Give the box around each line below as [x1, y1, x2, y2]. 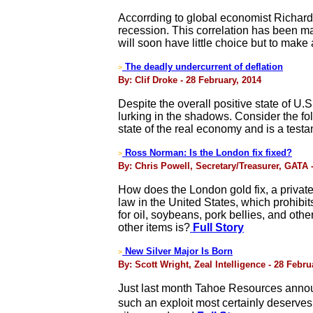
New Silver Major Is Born [125, 246, 233, 256]
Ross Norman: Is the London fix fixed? [122, 147, 292, 158]
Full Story [190, 221, 244, 233]
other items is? [118, 221, 190, 233]
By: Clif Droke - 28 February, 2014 [118, 75, 261, 85]
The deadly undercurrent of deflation [122, 61, 283, 72]
